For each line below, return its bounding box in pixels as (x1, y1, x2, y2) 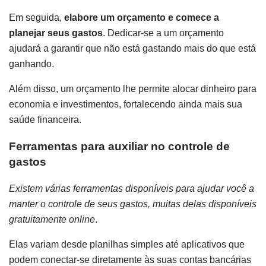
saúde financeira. (9, 115, 81, 125)
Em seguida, (9, 12, 64, 23)
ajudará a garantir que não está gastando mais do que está (9, 43, 256, 54)
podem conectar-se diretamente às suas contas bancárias (9, 254, 251, 265)
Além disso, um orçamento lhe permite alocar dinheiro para (9, 84, 256, 94)
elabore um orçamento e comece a (64, 12, 219, 23)
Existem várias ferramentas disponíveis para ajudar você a (9, 183, 254, 194)
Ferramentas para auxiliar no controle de (9, 140, 230, 153)
